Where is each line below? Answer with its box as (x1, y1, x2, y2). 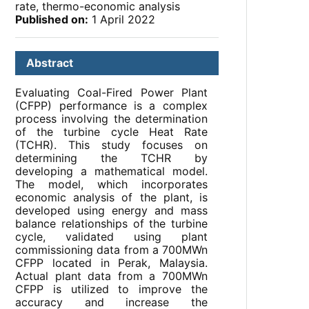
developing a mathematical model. (15, 164, 208, 179)
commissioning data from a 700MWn (15, 243, 208, 257)
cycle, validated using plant (15, 230, 208, 244)
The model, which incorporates (15, 177, 208, 192)
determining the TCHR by (15, 151, 208, 166)
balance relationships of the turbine (15, 217, 208, 231)
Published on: (15, 12, 89, 27)
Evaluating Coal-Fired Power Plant (15, 86, 208, 100)
